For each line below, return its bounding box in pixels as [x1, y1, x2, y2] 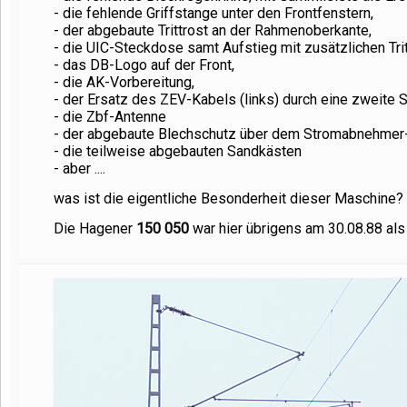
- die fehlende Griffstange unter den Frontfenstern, [54, 5, 373, 22]
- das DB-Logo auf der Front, [54, 56, 234, 74]
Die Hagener [54, 220, 136, 237]
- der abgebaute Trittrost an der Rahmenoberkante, [54, 22, 372, 39]
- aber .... [54, 160, 105, 177]
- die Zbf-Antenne [54, 108, 166, 125]
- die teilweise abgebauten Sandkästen [54, 143, 302, 160]
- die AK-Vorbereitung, [54, 74, 194, 91]
